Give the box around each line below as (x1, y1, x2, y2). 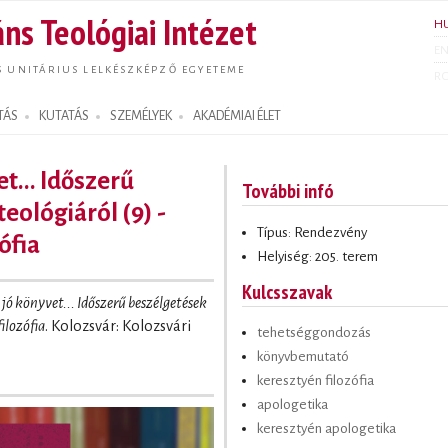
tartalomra (145, 31, 207, 46)
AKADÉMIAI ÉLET (193, 109, 281, 123)
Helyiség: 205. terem (257, 248, 378, 264)
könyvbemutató (257, 349, 349, 365)
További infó (242, 178, 334, 204)
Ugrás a (145, 6, 190, 21)
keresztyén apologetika (257, 421, 396, 437)
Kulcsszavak (242, 278, 332, 304)
